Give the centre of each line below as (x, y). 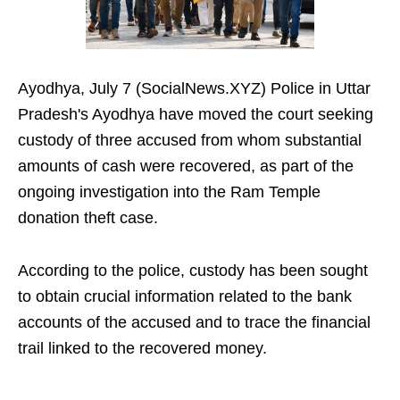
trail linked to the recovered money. (142, 349)
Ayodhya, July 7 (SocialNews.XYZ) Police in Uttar (194, 89)
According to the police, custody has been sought (193, 271)
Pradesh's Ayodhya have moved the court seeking (196, 115)
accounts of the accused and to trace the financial (194, 323)
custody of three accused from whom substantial (190, 141)
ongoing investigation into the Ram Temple (169, 192)
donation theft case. (88, 218)
